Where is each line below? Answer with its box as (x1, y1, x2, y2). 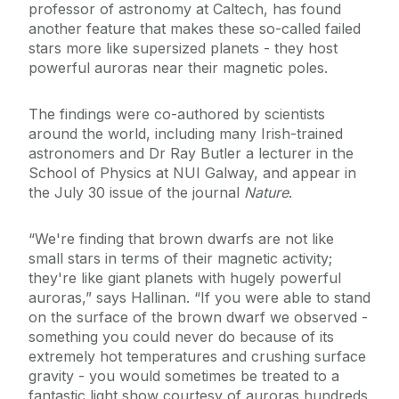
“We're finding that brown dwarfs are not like (28, 230, 334, 248)
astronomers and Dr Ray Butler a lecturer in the (28, 144, 354, 163)
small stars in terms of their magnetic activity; (28, 249, 332, 268)
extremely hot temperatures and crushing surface (28, 347, 366, 366)
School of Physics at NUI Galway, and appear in (28, 164, 356, 183)
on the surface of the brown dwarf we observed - (28, 308, 368, 327)
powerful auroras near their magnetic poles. (28, 59, 328, 77)
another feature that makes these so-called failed (28, 20, 361, 38)
